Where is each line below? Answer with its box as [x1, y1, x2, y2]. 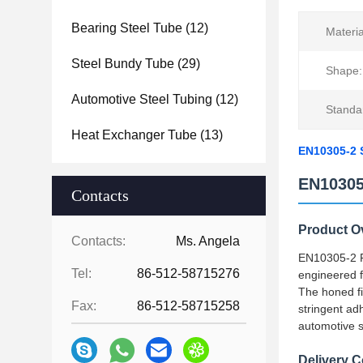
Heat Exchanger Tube [71, 128, 197, 142]
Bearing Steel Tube [71, 21, 182, 35]
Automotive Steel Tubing [71, 92, 212, 106]
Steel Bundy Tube [71, 57, 174, 70]
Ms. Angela [176, 234, 240, 248]
